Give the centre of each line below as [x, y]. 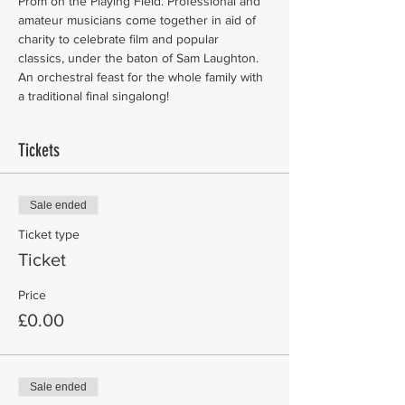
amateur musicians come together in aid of [139, 20]
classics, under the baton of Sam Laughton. [140, 58]
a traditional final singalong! [94, 96]
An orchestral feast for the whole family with [142, 77]
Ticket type [49, 234]
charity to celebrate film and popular [120, 39]
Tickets [39, 150]
